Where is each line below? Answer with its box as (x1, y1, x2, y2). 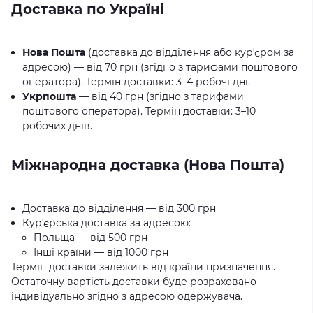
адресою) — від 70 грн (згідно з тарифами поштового (22, 61, 298, 73)
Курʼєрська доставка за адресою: (22, 217, 191, 229)
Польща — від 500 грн (34, 231, 147, 244)
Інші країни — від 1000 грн (34, 246, 168, 259)
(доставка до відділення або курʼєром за (85, 46, 294, 59)
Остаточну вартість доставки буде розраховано (11, 275, 256, 288)
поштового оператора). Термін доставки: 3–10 (22, 105, 256, 117)
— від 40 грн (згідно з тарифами (76, 90, 244, 103)
